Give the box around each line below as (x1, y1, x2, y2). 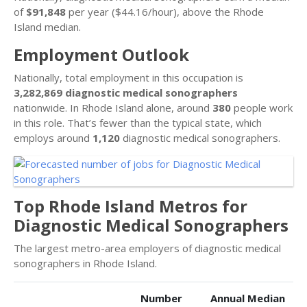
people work (231, 101, 293, 114)
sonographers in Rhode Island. (14, 256, 157, 270)
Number (140, 291, 182, 305)
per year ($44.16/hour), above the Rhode (66, 5, 264, 19)
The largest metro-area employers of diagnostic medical (14, 241, 281, 255)
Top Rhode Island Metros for (14, 195, 247, 217)
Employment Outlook (14, 43, 189, 66)
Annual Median (210, 291, 285, 305)
